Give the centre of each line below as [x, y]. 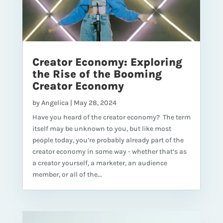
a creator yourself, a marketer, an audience [100, 163]
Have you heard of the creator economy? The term [111, 117]
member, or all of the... [67, 175]
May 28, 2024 [95, 103]
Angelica [55, 103]
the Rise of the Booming [97, 74]
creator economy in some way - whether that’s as [109, 152]
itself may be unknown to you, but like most [102, 129]
